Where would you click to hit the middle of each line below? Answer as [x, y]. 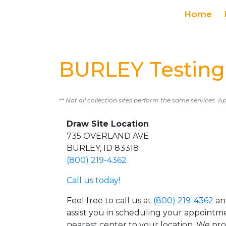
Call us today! [93, 180]
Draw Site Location [108, 124]
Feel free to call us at [110, 201]
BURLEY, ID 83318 [103, 148]
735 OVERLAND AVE [108, 136]
